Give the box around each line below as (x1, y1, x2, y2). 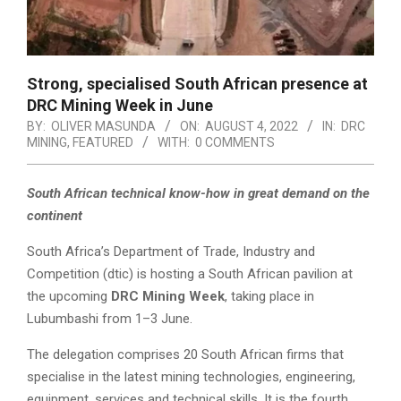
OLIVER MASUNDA (51, 119, 156, 134)
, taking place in (225, 288, 314, 305)
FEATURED (73, 135, 133, 150)
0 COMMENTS (195, 135, 275, 150)
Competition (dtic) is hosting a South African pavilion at (27, 266, 353, 283)
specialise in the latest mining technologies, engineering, (27, 369, 355, 386)
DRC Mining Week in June (27, 96, 213, 115)
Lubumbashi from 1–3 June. (27, 311, 192, 328)
